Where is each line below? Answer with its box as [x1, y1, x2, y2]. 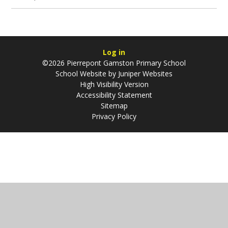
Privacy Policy [92, 111, 136, 122]
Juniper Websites [118, 69, 173, 79]
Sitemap [100, 101, 128, 111]
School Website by [55, 69, 118, 79]
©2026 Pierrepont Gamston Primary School [42, 58, 186, 68]
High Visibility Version [79, 79, 149, 90]
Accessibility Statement [76, 90, 152, 100]
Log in [103, 47, 125, 58]
